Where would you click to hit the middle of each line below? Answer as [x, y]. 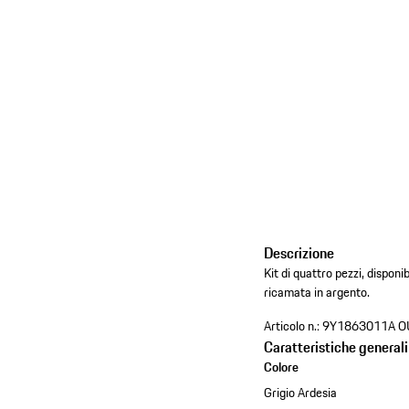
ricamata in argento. [317, 293]
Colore [282, 367]
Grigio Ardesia [301, 392]
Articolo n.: [292, 326]
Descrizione [299, 253]
